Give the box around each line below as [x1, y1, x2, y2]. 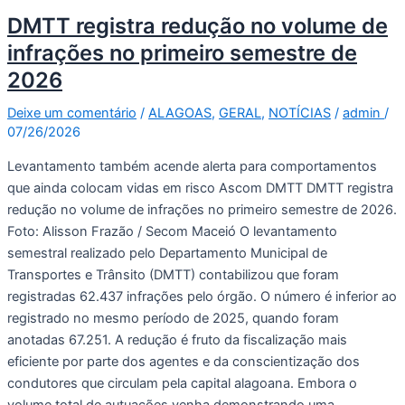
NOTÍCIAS [268, 105, 331, 122]
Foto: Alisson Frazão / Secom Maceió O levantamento [7, 222, 337, 240]
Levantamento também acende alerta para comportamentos [7, 157, 377, 174]
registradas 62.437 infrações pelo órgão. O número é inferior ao [7, 287, 397, 305]
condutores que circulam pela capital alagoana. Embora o [7, 374, 357, 391]
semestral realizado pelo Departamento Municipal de [7, 244, 327, 261]
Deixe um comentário [7, 105, 137, 122]
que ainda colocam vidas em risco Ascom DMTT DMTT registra [7, 179, 393, 196]
